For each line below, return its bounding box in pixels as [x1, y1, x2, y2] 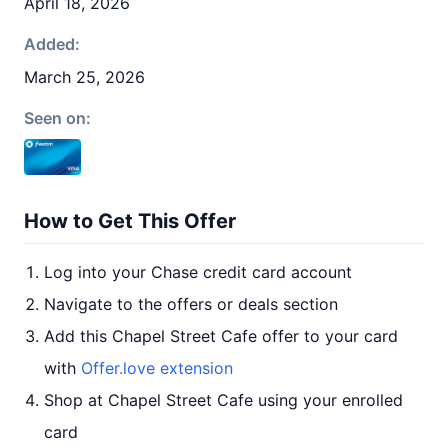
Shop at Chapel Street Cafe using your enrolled [44, 390, 403, 410]
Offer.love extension [81, 358, 233, 378]
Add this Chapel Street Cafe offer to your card [44, 326, 398, 346]
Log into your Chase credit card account [44, 262, 352, 282]
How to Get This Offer [24, 209, 236, 233]
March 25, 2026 [24, 67, 145, 87]
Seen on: [24, 108, 91, 128]
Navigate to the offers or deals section [44, 294, 338, 314]
